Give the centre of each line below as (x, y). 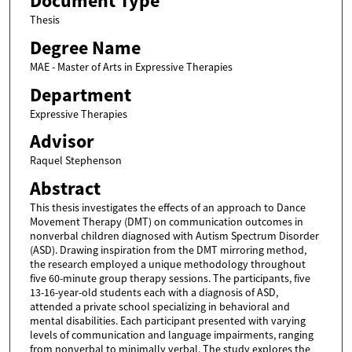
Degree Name (85, 48)
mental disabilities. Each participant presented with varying (167, 320)
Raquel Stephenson (75, 161)
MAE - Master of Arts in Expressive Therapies (131, 67)
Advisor (62, 142)
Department (80, 95)
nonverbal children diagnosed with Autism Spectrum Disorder (174, 235)
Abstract (65, 188)
